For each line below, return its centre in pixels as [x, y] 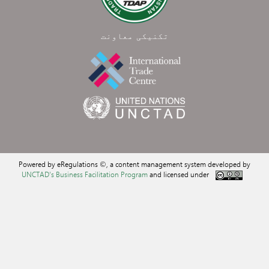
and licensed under [179, 174]
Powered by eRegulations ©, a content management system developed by [134, 164]
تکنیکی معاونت [134, 36]
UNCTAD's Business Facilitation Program [84, 174]
